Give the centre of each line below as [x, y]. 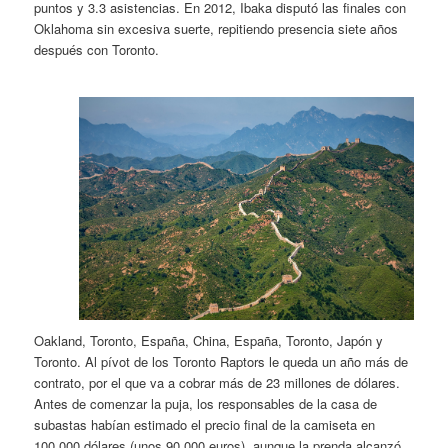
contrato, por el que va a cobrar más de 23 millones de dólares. [217, 382]
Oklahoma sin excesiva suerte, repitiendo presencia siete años [216, 29]
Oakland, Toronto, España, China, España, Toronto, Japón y [209, 340]
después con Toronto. [97, 50]
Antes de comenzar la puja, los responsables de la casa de [206, 403]
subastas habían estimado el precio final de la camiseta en [205, 424]
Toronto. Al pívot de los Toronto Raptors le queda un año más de [221, 361]
